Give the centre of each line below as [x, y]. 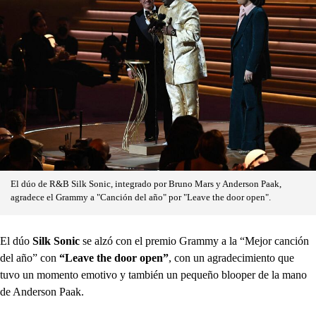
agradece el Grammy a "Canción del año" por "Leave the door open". [141, 197]
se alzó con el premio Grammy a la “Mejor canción [194, 241]
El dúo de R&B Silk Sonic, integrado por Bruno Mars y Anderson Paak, [146, 184]
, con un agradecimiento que [231, 257]
